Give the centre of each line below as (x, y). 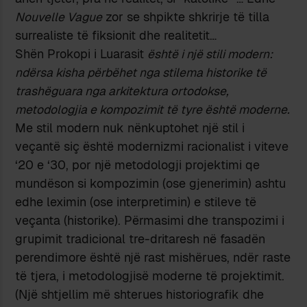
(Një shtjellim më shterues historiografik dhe (140, 295)
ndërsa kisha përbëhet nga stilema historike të (141, 73)
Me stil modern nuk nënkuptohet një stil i (130, 128)
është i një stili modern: (210, 54)
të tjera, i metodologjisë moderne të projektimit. (150, 276)
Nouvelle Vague (59, 17)
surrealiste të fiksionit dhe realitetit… (116, 36)
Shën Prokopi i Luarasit (82, 54)
